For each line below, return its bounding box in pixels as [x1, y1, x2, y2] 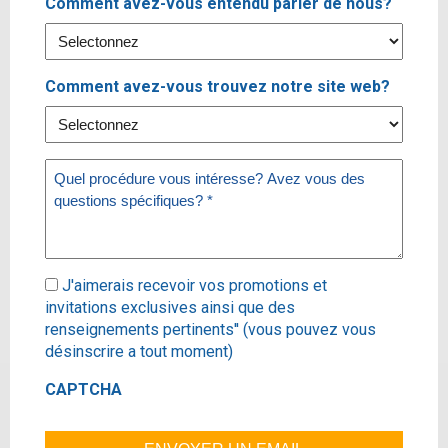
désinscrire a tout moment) [45, 342, 233, 362]
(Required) [47, 184, 106, 200]
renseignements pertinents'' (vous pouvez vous [45, 320, 376, 340]
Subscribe [44, 275, 120, 295]
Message [44, 159, 115, 179]
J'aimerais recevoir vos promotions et [62, 276, 327, 296]
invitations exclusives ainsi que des [45, 298, 295, 318]
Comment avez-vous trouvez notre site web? [45, 77, 390, 97]
